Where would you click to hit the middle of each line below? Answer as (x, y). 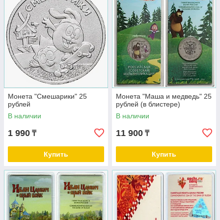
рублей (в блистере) (148, 104)
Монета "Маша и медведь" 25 (164, 96)
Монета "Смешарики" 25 (47, 96)
